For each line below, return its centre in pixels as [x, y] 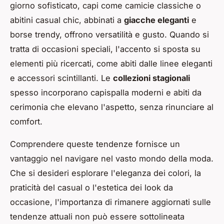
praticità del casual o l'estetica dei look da [91, 187]
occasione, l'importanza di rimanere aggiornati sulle [110, 202]
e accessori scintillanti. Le [61, 78]
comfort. [26, 121]
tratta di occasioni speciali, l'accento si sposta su [105, 49]
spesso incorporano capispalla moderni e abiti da [106, 92]
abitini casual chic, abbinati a [67, 20]
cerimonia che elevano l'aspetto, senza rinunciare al [112, 107]
